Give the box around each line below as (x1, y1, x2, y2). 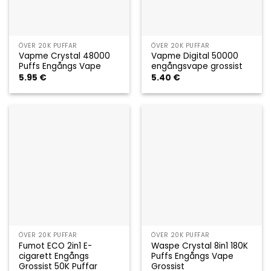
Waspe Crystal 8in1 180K (151, 240, 249, 252)
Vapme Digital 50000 (151, 50, 239, 62)
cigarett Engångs (19, 250, 90, 262)
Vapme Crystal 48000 (19, 50, 111, 62)
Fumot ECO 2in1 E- (19, 240, 93, 252)
